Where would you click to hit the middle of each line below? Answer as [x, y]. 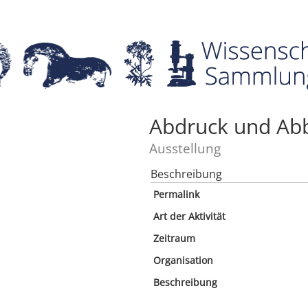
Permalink [176, 194]
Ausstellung [185, 148]
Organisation [183, 260]
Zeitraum [174, 238]
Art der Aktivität [189, 216]
